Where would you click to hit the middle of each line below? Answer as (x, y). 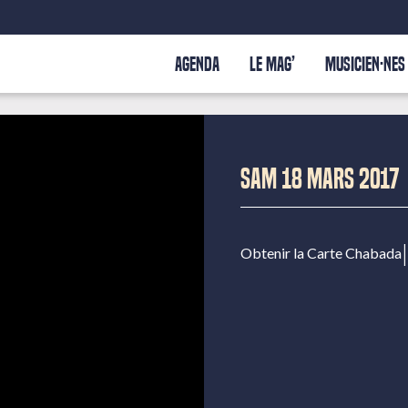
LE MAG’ (272, 64)
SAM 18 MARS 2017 (320, 179)
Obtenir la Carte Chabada (321, 252)
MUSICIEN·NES (365, 64)
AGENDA (197, 64)
